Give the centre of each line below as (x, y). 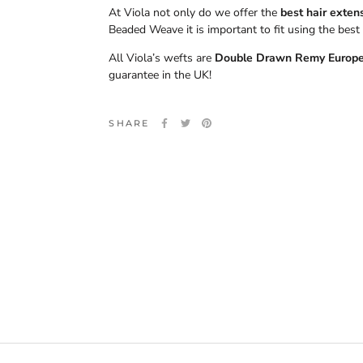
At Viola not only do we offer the (195, 12)
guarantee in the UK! (160, 75)
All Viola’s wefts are (162, 58)
